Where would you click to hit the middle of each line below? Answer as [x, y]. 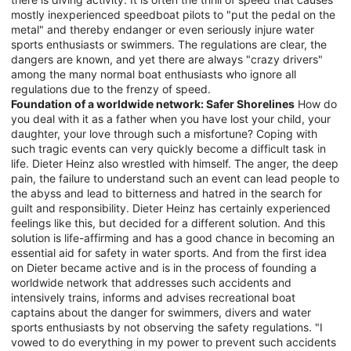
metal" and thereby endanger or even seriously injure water [163, 29]
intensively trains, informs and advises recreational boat [153, 297]
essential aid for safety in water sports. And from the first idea [169, 252]
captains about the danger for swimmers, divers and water [161, 312]
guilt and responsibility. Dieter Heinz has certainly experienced [171, 208]
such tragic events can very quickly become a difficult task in [168, 148]
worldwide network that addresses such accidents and [151, 282]
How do [316, 103]
